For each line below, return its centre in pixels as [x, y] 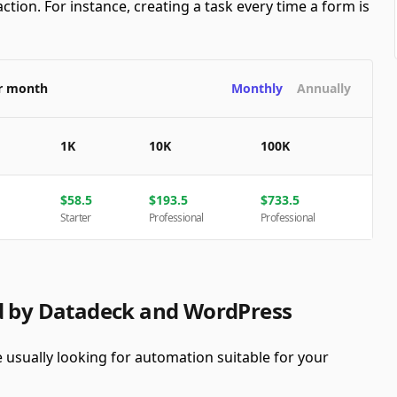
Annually [324, 88]
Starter [76, 218]
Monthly [257, 88]
